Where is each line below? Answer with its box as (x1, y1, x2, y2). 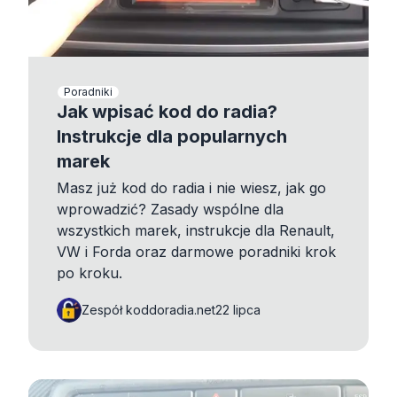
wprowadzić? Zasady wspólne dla (57, 199, 284, 218)
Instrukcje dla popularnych (57, 125, 287, 147)
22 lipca (215, 301, 261, 317)
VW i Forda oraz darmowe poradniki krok (57, 242, 336, 261)
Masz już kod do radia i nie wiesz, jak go (57, 178, 326, 197)
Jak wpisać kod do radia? (57, 100, 277, 122)
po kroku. (57, 263, 122, 282)
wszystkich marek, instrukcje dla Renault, (57, 221, 335, 239)
